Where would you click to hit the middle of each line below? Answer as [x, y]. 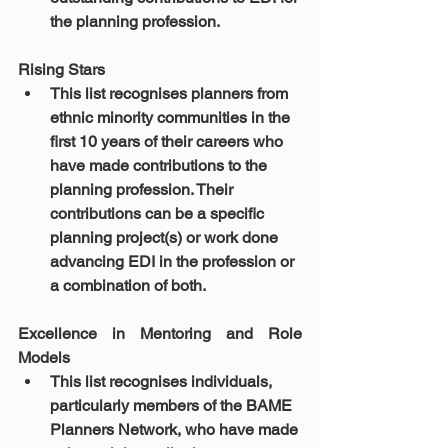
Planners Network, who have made [176, 429]
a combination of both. [128, 285]
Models [46, 357]
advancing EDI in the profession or [174, 261]
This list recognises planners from [171, 93]
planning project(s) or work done [166, 237]
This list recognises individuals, [163, 381]
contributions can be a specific [159, 213]
